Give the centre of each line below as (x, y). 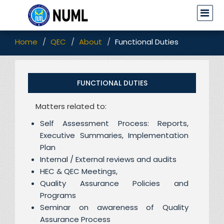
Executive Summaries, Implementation (114, 135)
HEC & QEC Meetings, (79, 171)
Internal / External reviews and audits (108, 159)
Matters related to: (71, 106)
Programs (58, 195)
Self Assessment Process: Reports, (114, 123)
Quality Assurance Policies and (114, 183)
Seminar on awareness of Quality (114, 207)
